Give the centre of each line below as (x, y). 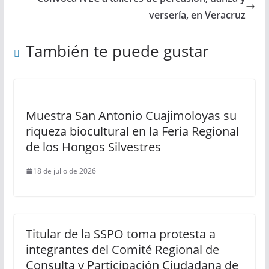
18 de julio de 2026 (64, 171)
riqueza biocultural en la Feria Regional (132, 131)
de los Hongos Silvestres (93, 147)
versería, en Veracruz (198, 15)
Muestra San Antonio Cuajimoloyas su (131, 116)
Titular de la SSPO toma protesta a (120, 234)
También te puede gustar (117, 51)
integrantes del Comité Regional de (122, 249)
